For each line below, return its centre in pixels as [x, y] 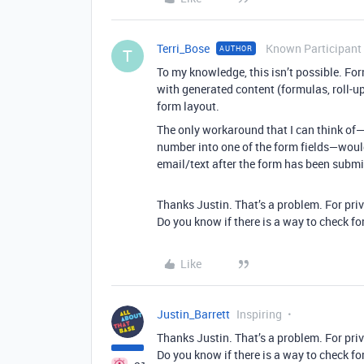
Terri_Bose [183, 48]
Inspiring [259, 314]
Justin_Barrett [193, 314]
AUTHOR [236, 48]
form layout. [188, 106]
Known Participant [314, 48]
